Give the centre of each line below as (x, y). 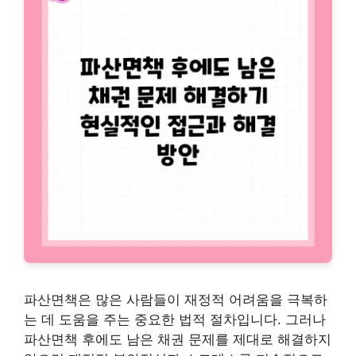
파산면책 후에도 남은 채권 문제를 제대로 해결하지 (178, 340)
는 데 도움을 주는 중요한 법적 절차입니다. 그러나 (175, 320)
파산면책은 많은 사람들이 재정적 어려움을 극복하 (176, 300)
